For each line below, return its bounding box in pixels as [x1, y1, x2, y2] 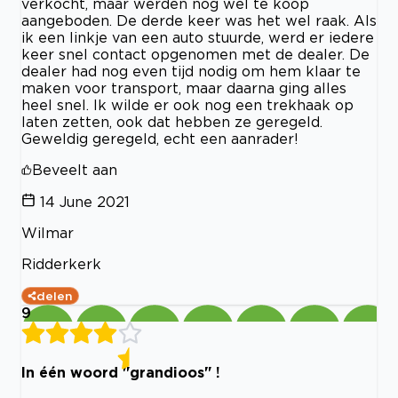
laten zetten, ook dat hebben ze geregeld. [21, 113, 322, 130]
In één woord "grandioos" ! [21, 363, 220, 380]
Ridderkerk [21, 255, 101, 272]
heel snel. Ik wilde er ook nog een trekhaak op [21, 96, 354, 113]
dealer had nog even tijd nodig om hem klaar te [21, 62, 361, 79]
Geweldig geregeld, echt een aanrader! [21, 130, 298, 147]
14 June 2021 [40, 193, 130, 210]
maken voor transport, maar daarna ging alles [21, 79, 346, 96]
